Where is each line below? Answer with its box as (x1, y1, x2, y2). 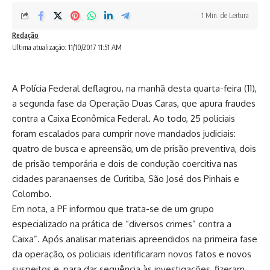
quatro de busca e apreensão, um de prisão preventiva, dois (12, 143, 256, 154)
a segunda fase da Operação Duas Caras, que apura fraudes (12, 98, 256, 109)
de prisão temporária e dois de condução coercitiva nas (12, 158, 237, 169)
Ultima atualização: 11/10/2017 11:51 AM (12, 43, 122, 52)
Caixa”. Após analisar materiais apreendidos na (12, 233, 204, 245)
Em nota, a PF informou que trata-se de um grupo (12, 203, 214, 215)
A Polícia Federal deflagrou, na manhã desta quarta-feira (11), (12, 83, 257, 94)
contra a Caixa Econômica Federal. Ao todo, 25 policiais (12, 113, 235, 124)
